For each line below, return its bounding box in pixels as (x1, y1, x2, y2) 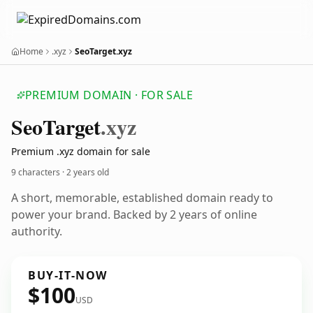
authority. (11, 224, 62, 239)
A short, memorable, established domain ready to (11, 190, 273, 205)
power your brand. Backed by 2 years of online (11, 207, 257, 222)
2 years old (66, 166, 109, 178)
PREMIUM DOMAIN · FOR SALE (25, 87, 193, 103)
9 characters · (11, 166, 66, 178)
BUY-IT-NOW (28, 268, 108, 283)
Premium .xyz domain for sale (11, 145, 150, 158)
